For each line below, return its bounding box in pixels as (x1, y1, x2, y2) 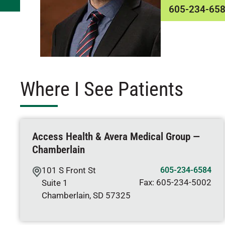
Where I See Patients (20, 77, 183, 101)
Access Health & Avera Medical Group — (32, 131, 200, 143)
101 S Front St (42, 165, 96, 175)
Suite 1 (42, 178, 68, 188)
